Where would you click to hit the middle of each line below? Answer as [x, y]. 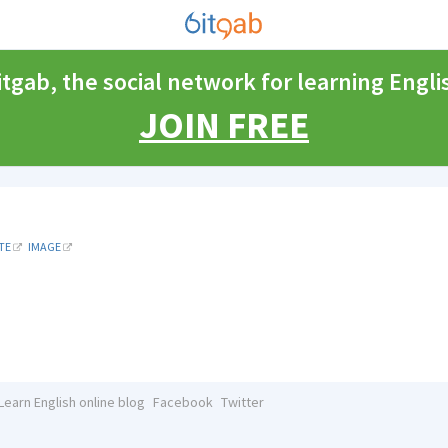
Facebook [182, 402]
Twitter [242, 402]
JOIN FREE [224, 125]
